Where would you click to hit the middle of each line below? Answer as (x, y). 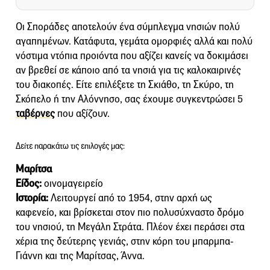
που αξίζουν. (82, 113)
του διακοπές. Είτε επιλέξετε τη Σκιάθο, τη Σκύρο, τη (125, 84)
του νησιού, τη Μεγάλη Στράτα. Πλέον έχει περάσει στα (130, 227)
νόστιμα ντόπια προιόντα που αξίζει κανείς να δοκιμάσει (132, 55)
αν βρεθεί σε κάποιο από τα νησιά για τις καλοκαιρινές (128, 70)
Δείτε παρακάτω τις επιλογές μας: (70, 146)
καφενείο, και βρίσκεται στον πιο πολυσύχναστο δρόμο (130, 212)
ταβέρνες (35, 113)
